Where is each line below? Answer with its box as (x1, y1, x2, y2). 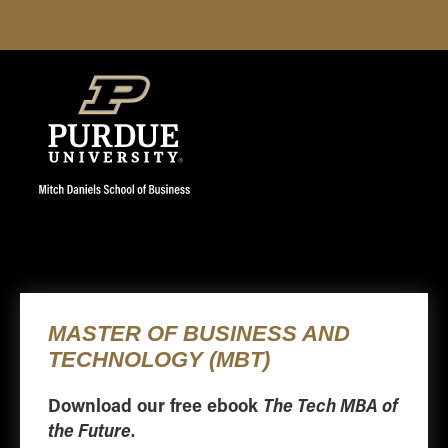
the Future (48, 416, 132, 442)
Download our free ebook (48, 391, 264, 417)
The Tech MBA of (263, 391, 399, 417)
